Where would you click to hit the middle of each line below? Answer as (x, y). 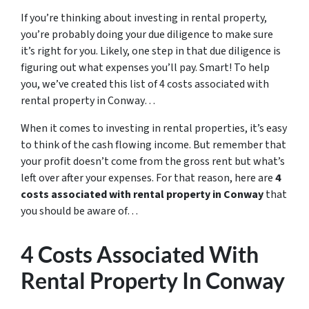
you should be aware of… (79, 211)
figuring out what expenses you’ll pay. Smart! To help (145, 68)
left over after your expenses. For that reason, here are (148, 178)
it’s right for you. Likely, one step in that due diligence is (151, 51)
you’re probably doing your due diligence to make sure (147, 34)
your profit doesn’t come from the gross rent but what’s (153, 161)
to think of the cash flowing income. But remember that (153, 145)
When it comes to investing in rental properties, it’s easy (154, 128)
